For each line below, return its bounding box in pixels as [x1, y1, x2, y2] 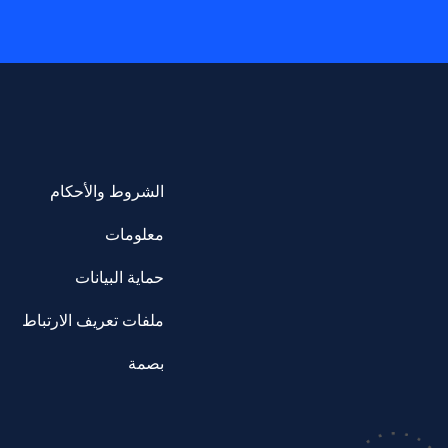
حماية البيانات [75, 267, 165, 288]
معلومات [105, 224, 165, 245]
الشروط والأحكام [50, 181, 165, 202]
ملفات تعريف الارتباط [22, 310, 165, 331]
